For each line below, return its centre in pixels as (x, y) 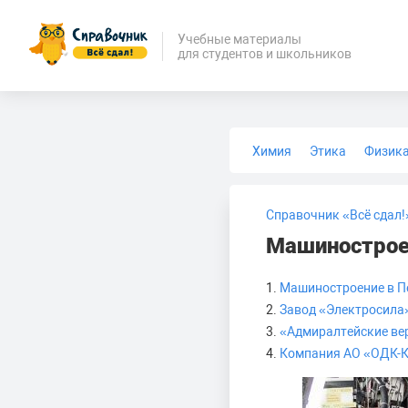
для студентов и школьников (265, 53)
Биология (281, 180)
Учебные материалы (240, 39)
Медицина (358, 180)
